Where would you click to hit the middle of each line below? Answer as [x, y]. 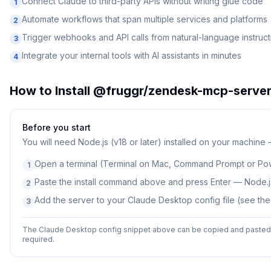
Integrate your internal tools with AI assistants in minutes [132, 55]
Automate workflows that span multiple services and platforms [145, 19]
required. [38, 239]
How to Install [51, 91]
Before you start [57, 127]
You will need [50, 142]
